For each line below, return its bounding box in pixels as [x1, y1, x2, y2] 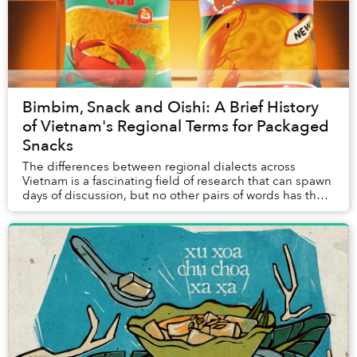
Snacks [22, 135, 73, 157]
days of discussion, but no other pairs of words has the [22, 187, 324, 204]
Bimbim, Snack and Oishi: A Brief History [22, 96, 319, 119]
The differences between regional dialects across [22, 159, 296, 175]
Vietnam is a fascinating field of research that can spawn [22, 173, 331, 190]
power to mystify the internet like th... [22, 202, 228, 218]
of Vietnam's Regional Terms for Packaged [22, 116, 329, 138]
